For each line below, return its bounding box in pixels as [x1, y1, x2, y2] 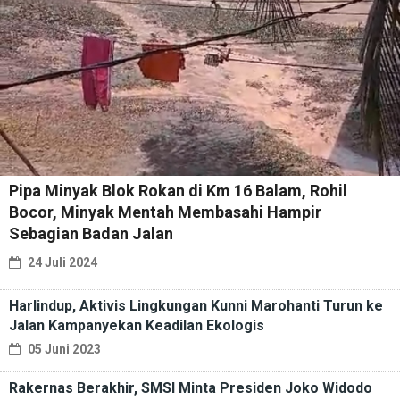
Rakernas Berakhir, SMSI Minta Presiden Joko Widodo [9, 379, 372, 397]
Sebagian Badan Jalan [9, 224, 173, 244]
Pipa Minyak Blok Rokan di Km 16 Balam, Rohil [9, 181, 347, 201]
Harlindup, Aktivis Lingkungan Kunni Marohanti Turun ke [9, 297, 383, 315]
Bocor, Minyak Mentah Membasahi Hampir [9, 203, 321, 222]
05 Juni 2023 [25, 342, 101, 357]
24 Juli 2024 [25, 255, 97, 271]
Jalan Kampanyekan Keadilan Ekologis [9, 317, 264, 335]
